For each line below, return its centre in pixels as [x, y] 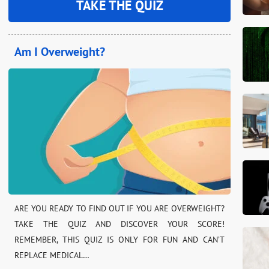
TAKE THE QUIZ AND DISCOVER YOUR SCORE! [119, 224]
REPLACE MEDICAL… [52, 255]
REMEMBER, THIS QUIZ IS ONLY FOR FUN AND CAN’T [119, 239]
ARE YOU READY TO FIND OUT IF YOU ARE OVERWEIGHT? [119, 208]
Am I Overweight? [60, 51]
